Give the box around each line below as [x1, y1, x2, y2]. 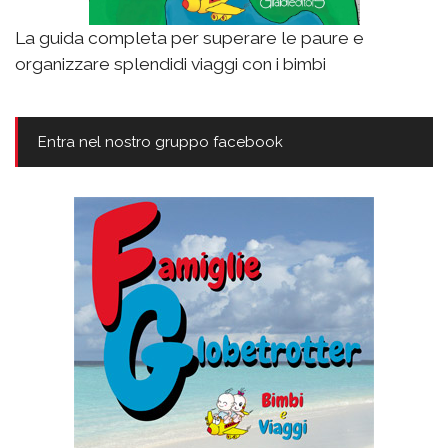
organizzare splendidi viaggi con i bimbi [15, 54, 326, 75]
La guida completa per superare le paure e [15, 28, 364, 49]
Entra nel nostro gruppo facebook [38, 133, 283, 152]
